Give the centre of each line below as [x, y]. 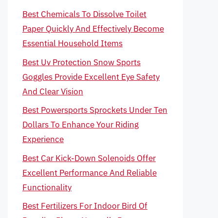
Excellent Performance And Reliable [90, 173]
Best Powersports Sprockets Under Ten [95, 110]
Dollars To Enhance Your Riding [81, 125]
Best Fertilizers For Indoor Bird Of [85, 206]
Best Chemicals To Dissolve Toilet [84, 14]
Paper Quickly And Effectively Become [93, 29]
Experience [43, 139]
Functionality [47, 187]
